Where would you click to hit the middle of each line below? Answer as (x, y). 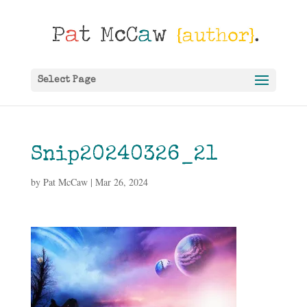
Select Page (66, 80)
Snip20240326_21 (124, 156)
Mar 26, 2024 (121, 182)
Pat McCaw (65, 182)
